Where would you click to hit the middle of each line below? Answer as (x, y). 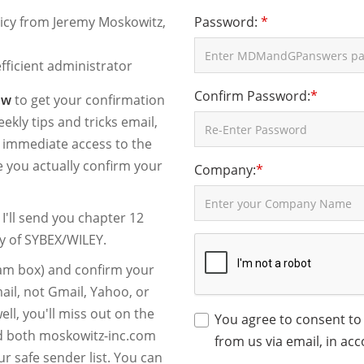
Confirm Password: (252, 96)
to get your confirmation (88, 100)
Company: (225, 170)
